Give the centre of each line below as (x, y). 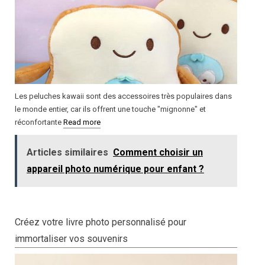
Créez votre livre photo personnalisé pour (101, 222)
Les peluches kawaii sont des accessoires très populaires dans (123, 96)
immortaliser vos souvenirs (71, 239)
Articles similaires (67, 153)
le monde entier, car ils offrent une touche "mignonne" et (110, 109)
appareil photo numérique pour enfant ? (115, 169)
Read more (82, 122)
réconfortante (39, 122)
